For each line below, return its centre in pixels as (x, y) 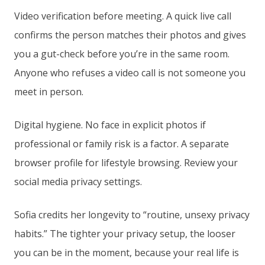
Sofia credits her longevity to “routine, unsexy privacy (132, 215)
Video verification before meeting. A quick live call (123, 16)
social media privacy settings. (78, 182)
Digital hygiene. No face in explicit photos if (110, 125)
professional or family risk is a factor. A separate (122, 144)
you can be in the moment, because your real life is (127, 253)
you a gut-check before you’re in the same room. (122, 54)
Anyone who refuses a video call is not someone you (130, 73)
